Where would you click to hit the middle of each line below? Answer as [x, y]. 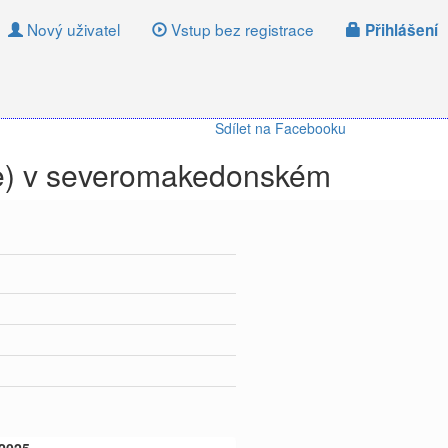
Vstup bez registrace [240, 29]
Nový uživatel [71, 29]
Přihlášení [399, 30]
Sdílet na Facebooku [280, 128]
